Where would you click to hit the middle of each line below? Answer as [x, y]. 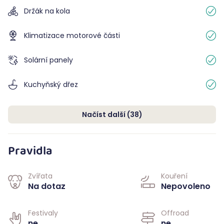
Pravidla [30, 152]
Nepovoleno [186, 186]
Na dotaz [47, 186]
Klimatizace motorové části [72, 35]
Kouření [174, 176]
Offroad [175, 213]
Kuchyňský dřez [51, 84]
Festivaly [43, 213]
